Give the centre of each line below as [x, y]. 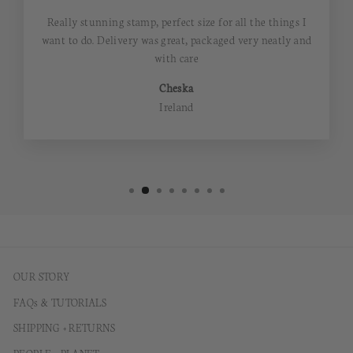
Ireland [176, 107]
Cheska [176, 88]
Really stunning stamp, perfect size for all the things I [176, 22]
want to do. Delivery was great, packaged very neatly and [176, 40]
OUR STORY [42, 276]
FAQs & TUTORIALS [60, 301]
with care [176, 58]
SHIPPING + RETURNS [65, 327]
